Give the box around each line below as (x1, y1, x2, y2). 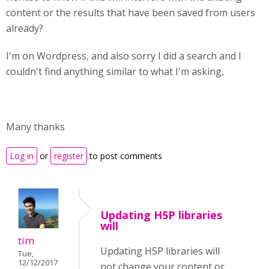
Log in (10, 150, 34, 162)
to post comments (87, 150, 162, 162)
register (54, 150, 83, 162)
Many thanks (6, 120, 65, 133)
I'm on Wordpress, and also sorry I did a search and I (6, 49, 241, 62)
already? (6, 22, 43, 35)
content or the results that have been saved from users (6, 6, 255, 19)
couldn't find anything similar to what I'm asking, (6, 65, 224, 78)
